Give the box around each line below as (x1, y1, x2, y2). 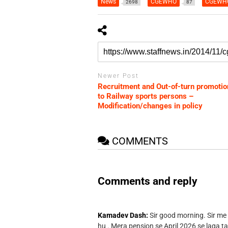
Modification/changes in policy (97, 101, 203, 110)
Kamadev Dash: (97, 211, 148, 219)
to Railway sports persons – (97, 91, 193, 101)
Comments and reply (97, 175, 197, 188)
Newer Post (97, 72, 139, 80)
